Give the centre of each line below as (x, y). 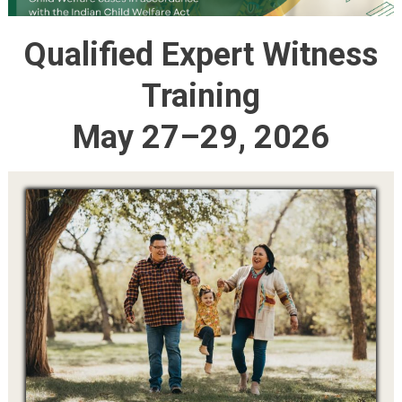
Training (201, 96)
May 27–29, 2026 (201, 137)
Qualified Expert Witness (201, 54)
